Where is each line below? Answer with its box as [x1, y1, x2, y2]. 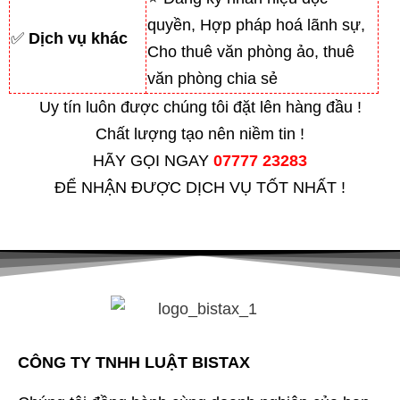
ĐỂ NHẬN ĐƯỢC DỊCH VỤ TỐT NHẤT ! [54, 178, 346, 196]
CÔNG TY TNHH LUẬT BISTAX [18, 354, 250, 372]
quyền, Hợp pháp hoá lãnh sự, [147, 15, 365, 34]
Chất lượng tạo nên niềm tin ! [96, 124, 304, 143]
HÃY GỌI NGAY [93, 151, 213, 170]
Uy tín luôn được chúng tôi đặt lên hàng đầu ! [38, 97, 362, 116]
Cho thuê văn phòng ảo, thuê [147, 42, 354, 61]
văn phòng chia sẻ [147, 69, 278, 87]
